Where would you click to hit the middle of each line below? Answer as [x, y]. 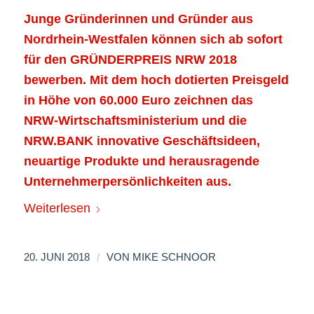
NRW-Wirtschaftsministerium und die [135, 120]
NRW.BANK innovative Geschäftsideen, [142, 141]
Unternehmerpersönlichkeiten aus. [127, 181]
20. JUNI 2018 [56, 258]
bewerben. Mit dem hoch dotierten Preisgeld [156, 80]
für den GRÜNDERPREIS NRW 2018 [130, 59]
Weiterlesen [57, 209]
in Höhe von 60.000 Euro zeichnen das [138, 100]
